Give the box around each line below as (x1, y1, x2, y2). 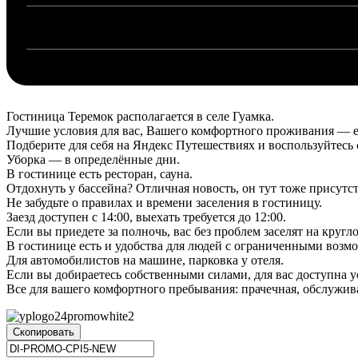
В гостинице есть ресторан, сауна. (6, 166, 193, 181)
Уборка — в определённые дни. (6, 152, 180, 166)
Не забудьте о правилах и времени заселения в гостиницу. (6, 195, 322, 209)
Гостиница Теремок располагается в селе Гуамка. (6, 109, 274, 123)
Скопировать (13, 325, 74, 338)
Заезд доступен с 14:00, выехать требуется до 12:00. (6, 209, 286, 224)
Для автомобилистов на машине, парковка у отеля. (6, 253, 284, 267)
